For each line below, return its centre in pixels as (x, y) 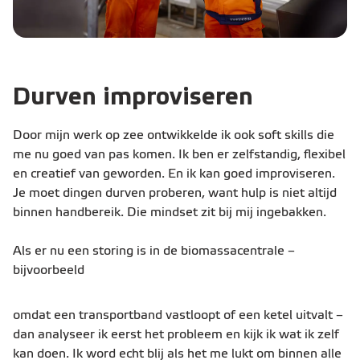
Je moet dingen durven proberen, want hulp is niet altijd (175, 193)
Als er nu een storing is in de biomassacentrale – (154, 251)
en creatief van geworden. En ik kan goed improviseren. (174, 174)
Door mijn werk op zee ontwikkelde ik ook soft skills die (174, 135)
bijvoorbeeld (49, 270)
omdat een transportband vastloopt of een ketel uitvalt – (178, 315)
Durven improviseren (133, 98)
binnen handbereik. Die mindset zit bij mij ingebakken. (170, 213)
